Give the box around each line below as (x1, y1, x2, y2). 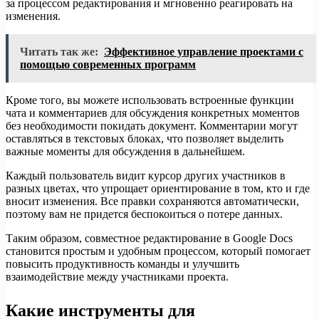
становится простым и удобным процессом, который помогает (6, 244, 310, 257)
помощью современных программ (20, 58, 196, 70)
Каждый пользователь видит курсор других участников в (6, 169, 286, 182)
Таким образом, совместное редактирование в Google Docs (6, 231, 293, 244)
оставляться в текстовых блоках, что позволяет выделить (6, 132, 283, 145)
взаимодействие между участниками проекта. (6, 270, 229, 283)
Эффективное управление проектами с (104, 45, 303, 58)
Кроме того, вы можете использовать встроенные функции (6, 93, 294, 106)
